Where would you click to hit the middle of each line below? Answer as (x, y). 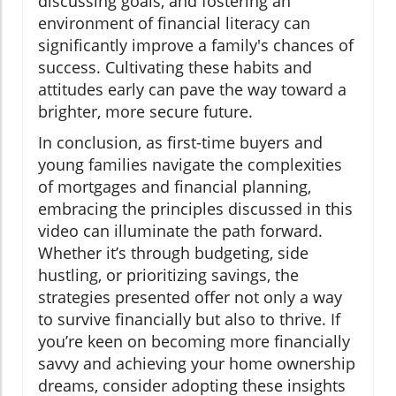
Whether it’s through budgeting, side (173, 253)
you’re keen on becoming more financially (194, 342)
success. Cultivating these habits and (175, 68)
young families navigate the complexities (190, 165)
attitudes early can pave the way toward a (192, 90)
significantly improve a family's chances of (196, 46)
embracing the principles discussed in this (195, 209)
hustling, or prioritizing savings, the (168, 275)
